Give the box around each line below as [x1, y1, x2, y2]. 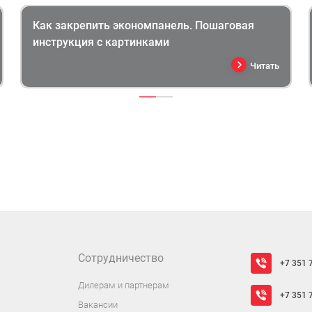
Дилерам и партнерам [78, 279, 169, 290]
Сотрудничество [78, 251, 164, 265]
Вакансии [78, 299, 118, 310]
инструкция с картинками [33, 35, 170, 49]
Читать [249, 60, 279, 71]
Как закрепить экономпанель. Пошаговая [33, 18, 255, 32]
